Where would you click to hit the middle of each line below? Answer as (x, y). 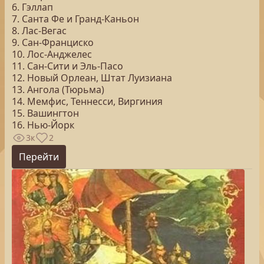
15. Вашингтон (45, 113)
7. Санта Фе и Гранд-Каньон (75, 19)
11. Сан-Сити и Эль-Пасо (67, 66)
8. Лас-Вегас (39, 31)
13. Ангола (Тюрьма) (58, 90)
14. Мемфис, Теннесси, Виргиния (87, 101)
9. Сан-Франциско (53, 42)
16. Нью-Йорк (43, 125)
